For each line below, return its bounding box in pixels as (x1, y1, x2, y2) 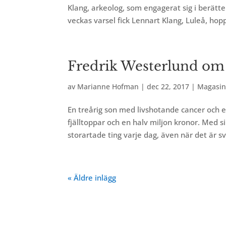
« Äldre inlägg (68, 173, 117, 183)
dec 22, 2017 (147, 82, 190, 91)
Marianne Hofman (77, 82, 139, 91)
